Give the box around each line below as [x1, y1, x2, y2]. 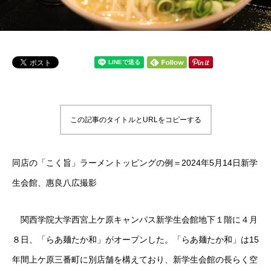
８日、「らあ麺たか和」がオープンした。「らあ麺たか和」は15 [12, 235, 259, 244]
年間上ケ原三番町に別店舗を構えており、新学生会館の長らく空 [12, 255, 258, 264]
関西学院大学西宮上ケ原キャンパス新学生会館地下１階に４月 [12, 215, 258, 224]
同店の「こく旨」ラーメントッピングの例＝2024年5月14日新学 [12, 158, 258, 168]
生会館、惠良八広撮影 [12, 178, 97, 188]
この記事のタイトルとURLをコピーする [70, 116, 201, 124]
